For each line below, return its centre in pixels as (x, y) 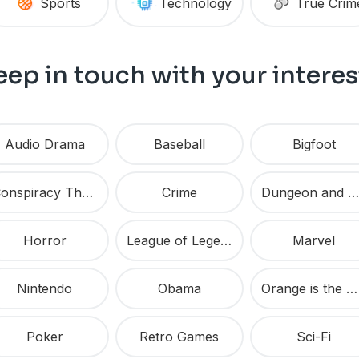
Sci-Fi (314, 337)
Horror (44, 241)
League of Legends (226, 241)
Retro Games (179, 337)
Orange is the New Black (351, 289)
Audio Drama (44, 145)
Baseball (179, 145)
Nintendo (45, 289)
